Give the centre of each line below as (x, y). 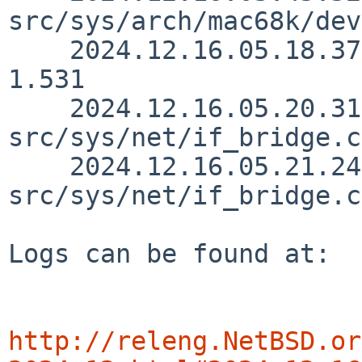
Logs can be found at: (169, 253)
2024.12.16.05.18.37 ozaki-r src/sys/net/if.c (39, 50)
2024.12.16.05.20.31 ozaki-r (39, 108)
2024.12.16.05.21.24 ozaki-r (39, 166)
